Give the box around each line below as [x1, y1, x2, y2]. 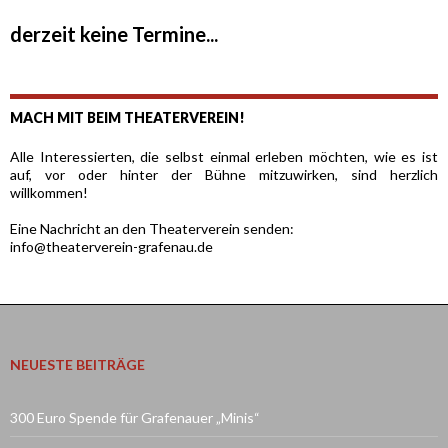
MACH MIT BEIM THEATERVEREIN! [10, 109, 245, 127]
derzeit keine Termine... [10, 22, 218, 47]
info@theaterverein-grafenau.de [10, 238, 213, 256]
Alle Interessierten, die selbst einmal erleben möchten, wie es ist [10, 148, 438, 166]
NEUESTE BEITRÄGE [10, 356, 145, 374]
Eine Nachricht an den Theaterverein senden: [10, 220, 294, 238]
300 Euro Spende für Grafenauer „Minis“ [10, 409, 260, 427]
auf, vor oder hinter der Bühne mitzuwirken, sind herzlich [10, 166, 438, 184]
